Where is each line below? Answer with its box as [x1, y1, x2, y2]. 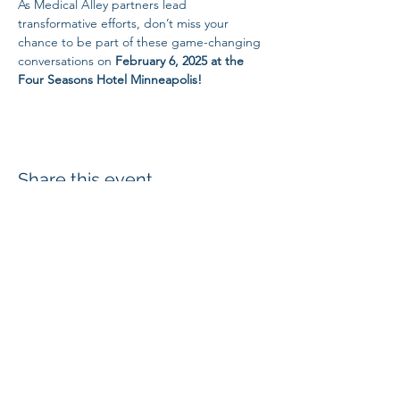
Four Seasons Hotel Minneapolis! [18, 71, 202, 87]
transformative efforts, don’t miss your [18, 15, 232, 31]
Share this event [18, 169, 153, 190]
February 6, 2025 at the [112, 53, 247, 69]
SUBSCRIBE [191, 354, 249, 368]
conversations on [18, 53, 112, 69]
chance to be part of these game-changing [18, 34, 264, 50]
